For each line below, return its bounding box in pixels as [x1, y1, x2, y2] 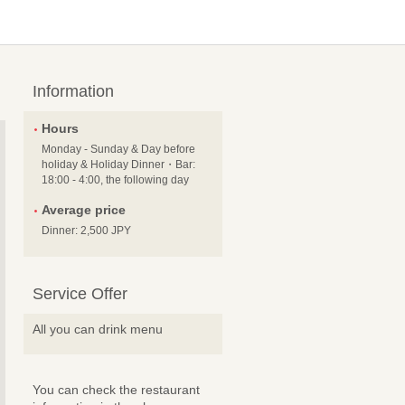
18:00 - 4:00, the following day [42, 174, 189, 186]
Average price [42, 202, 126, 217]
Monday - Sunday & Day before [42, 143, 195, 155]
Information [33, 82, 114, 100]
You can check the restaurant [33, 382, 200, 397]
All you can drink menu [33, 322, 163, 336]
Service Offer [33, 285, 127, 303]
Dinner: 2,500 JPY [42, 224, 131, 237]
